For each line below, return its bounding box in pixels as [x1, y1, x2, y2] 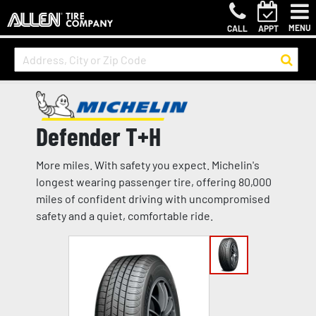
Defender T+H [35, 121, 161, 151]
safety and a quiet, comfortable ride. [35, 209, 213, 222]
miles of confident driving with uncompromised [35, 192, 270, 205]
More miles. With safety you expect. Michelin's [35, 158, 260, 171]
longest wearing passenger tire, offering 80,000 [35, 175, 272, 188]
